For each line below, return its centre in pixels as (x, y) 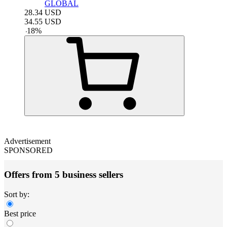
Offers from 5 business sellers (64, 175)
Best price (20, 214)
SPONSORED (28, 150)
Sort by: (17, 195)
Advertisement (27, 141)
